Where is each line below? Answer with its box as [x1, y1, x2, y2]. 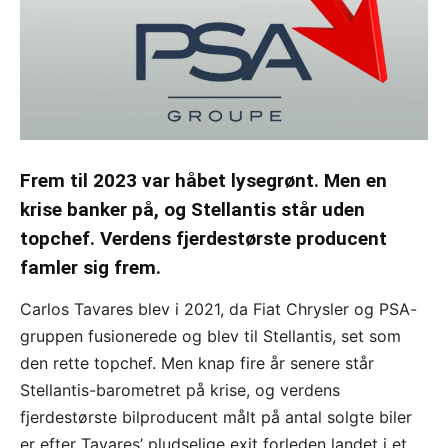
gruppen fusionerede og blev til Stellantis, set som [20, 325, 401, 346]
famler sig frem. [20, 255, 161, 279]
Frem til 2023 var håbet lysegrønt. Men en [20, 168, 387, 192]
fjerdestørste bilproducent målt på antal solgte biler [20, 406, 412, 427]
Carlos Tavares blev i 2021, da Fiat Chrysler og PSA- [20, 298, 417, 319]
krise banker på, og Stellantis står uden [20, 197, 365, 221]
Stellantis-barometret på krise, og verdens [20, 379, 340, 400]
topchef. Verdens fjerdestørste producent [20, 226, 387, 250]
